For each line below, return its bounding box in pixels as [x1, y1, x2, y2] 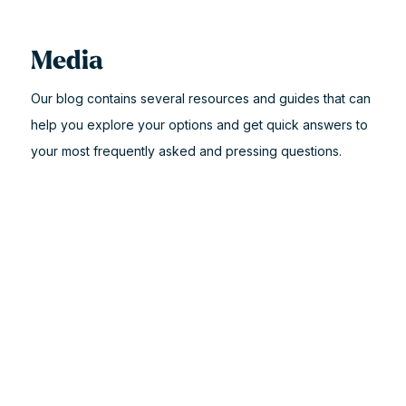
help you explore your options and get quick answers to [30, 117, 368, 132]
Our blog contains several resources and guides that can [30, 91, 371, 106]
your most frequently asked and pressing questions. [30, 143, 342, 159]
